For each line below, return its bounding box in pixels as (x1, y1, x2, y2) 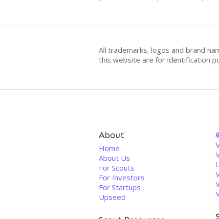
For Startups (99, 182, 141, 192)
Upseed (99, 192, 126, 202)
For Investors (99, 173, 145, 182)
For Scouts (99, 163, 134, 173)
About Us (99, 153, 130, 163)
